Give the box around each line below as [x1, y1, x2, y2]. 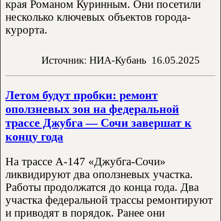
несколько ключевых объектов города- [5, 11, 191, 24]
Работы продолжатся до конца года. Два [5, 181, 199, 194]
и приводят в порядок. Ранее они [5, 207, 165, 220]
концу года [5, 130, 63, 144]
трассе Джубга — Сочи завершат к [5, 116, 191, 130]
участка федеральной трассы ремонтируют [5, 194, 213, 207]
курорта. [5, 24, 47, 37]
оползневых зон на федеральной [5, 102, 179, 116]
